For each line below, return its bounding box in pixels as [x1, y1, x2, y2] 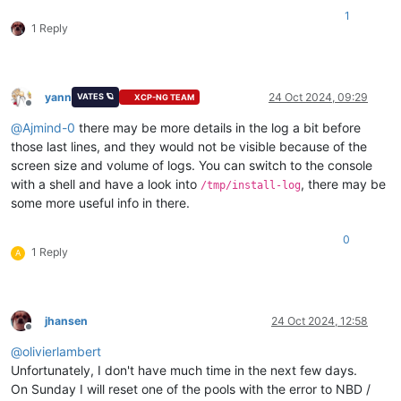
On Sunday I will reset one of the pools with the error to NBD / [11, 380, 371, 397]
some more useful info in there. [11, 194, 190, 210]
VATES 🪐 [76, 90, 114, 101]
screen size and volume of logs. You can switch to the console [11, 157, 372, 173]
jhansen [45, 313, 88, 328]
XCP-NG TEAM [134, 92, 195, 103]
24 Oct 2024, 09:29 [269, 90, 368, 104]
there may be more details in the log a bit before [75, 119, 361, 135]
